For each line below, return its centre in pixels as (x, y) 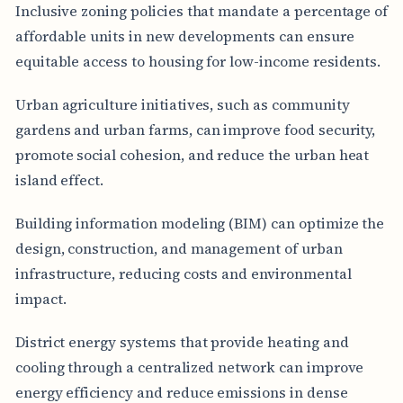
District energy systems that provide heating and (182, 341)
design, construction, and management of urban (179, 248)
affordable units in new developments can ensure (184, 36)
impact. (40, 298)
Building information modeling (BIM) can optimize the (200, 223)
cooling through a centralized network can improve (189, 367)
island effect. (59, 179)
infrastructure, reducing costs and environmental (183, 273)
